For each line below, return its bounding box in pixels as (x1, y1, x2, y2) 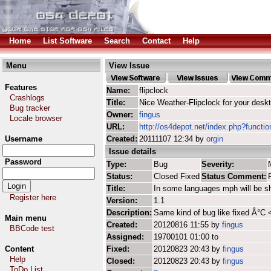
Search (104, 36, 130, 45)
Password (5, 157, 42, 166)
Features (5, 83, 37, 92)
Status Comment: (201, 172, 266, 181)
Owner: (106, 110, 133, 119)
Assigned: (106, 232, 144, 241)
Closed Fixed (154, 172, 200, 181)
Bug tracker (10, 103, 50, 113)
